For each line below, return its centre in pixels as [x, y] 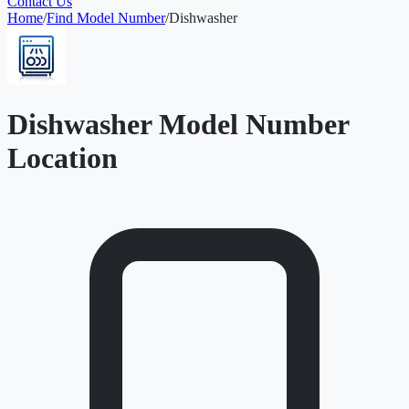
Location [63, 158]
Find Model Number [106, 18]
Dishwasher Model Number [178, 125]
